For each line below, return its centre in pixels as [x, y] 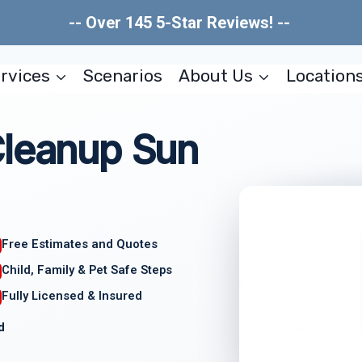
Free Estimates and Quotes [80, 244]
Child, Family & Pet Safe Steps [87, 269]
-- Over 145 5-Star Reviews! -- [181, 23]
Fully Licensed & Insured [72, 295]
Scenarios [123, 76]
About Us [215, 76]
